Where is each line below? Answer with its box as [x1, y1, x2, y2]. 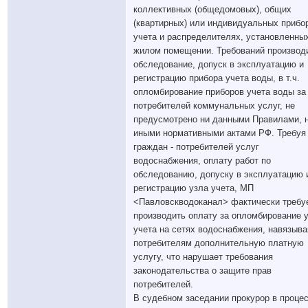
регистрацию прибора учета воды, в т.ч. [133, 73, 300, 83]
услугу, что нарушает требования [133, 252, 273, 262]
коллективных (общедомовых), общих [133, 4, 291, 14]
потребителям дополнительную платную [133, 238, 304, 248]
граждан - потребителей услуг [133, 142, 259, 152]
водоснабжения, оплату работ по [133, 155, 271, 166]
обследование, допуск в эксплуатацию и [133, 59, 304, 69]
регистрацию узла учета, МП [133, 183, 254, 193]
